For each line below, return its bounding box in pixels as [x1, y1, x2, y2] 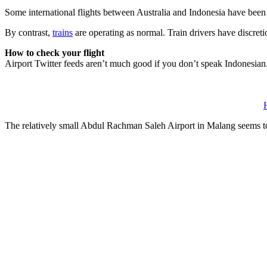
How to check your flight [5, 47, 104, 58]
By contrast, [5, 27, 52, 38]
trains [52, 27, 73, 38]
